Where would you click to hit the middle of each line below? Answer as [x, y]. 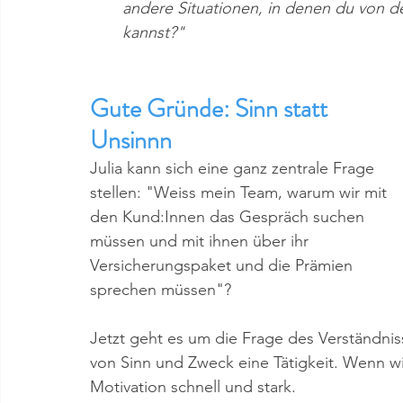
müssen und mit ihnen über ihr [201, 241]
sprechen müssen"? [161, 290]
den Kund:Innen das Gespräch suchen [229, 217]
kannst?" [153, 32]
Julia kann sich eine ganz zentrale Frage [234, 168]
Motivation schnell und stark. [195, 387]
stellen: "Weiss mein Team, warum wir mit [241, 193]
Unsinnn [131, 140]
